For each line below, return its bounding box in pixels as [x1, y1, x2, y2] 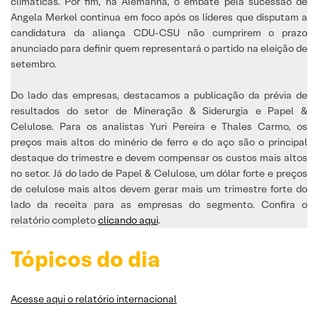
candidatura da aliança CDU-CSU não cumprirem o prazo [11, 26, 307, 39]
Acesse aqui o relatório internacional [11, 292, 177, 305]
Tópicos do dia [11, 245, 160, 273]
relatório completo [11, 213, 98, 226]
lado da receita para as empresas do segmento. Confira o [11, 197, 307, 211]
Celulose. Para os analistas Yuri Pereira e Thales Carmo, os [11, 119, 307, 133]
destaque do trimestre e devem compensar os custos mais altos [11, 150, 307, 164]
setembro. [11, 57, 57, 70]
